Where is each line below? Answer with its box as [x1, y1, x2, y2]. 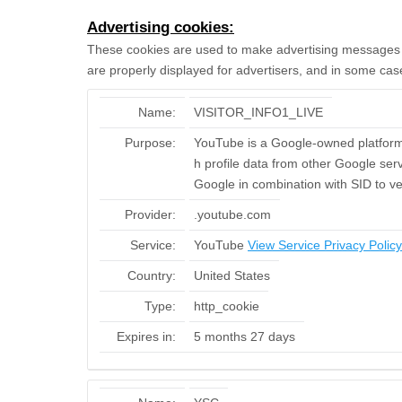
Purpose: [125, 135, 176, 150]
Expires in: [117, 329, 176, 344]
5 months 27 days [194, 329, 295, 344]
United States [194, 268, 270, 283]
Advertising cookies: [87, 19, 234, 36]
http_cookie [194, 299, 259, 313]
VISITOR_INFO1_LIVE [194, 105, 323, 119]
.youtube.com [194, 207, 271, 222]
